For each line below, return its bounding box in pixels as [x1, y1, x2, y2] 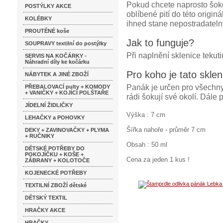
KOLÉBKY [25, 15, 52, 21]
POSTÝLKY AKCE [25, 3, 71, 9]
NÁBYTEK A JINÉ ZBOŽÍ [25, 71, 89, 77]
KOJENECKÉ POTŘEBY [25, 170, 87, 176]
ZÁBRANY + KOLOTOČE [25, 157, 90, 163]
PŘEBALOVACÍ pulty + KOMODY [25, 84, 110, 90]
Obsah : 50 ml [126, 141, 167, 148]
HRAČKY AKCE [25, 207, 65, 213]
